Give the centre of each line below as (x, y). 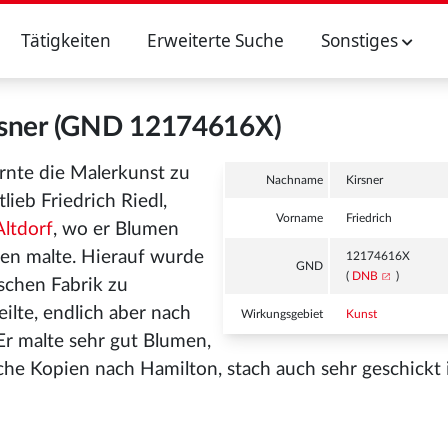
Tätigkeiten (65, 40)
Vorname (300, 218)
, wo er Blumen (116, 229)
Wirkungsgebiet (282, 314)
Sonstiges (361, 40)
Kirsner (365, 180)
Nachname (295, 180)
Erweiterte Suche (216, 40)
